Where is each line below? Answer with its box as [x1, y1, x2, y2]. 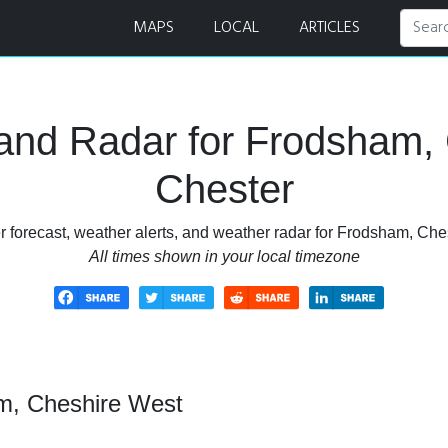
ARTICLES [299, 15, 360, 41]
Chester [154, 167, 294, 211]
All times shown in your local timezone [88, 248, 360, 265]
